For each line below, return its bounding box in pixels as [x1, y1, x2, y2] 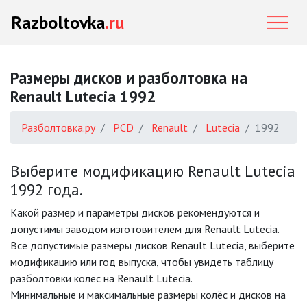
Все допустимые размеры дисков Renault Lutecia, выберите [10, 238, 295, 252]
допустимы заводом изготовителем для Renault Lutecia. [10, 222, 280, 236]
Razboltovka [11, 11, 105, 34]
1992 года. [10, 180, 83, 199]
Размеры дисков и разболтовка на [10, 68, 247, 88]
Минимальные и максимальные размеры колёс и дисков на [10, 288, 286, 302]
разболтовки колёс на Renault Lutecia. [10, 271, 193, 285]
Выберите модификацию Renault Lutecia [10, 161, 295, 181]
